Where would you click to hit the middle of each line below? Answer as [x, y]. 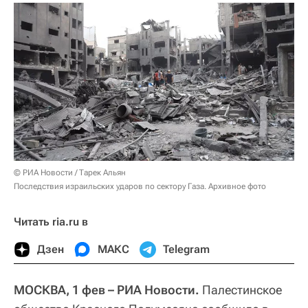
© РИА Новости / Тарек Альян [70, 172]
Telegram [186, 249]
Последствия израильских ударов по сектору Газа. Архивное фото [140, 186]
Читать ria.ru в [51, 221]
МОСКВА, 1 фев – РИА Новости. [107, 289]
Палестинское [241, 289]
